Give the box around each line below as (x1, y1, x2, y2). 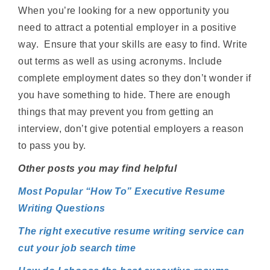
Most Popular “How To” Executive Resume (18, 186, 225, 196)
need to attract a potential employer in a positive (18, 22, 237, 33)
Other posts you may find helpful (18, 163, 177, 174)
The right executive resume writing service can (18, 225, 245, 236)
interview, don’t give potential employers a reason (18, 123, 244, 134)
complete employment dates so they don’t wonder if (18, 72, 251, 83)
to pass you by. (18, 140, 86, 151)
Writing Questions (18, 202, 105, 213)
